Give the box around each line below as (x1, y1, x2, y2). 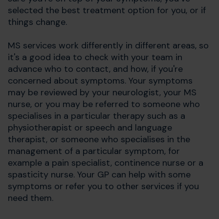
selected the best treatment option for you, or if (8, 4, 206, 17)
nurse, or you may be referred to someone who (8, 98, 200, 110)
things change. (8, 16, 67, 28)
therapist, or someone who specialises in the (8, 133, 190, 146)
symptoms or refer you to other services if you (8, 180, 199, 193)
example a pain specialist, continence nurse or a (8, 157, 203, 169)
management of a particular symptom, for (8, 145, 180, 157)
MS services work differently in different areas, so (8, 40, 209, 52)
